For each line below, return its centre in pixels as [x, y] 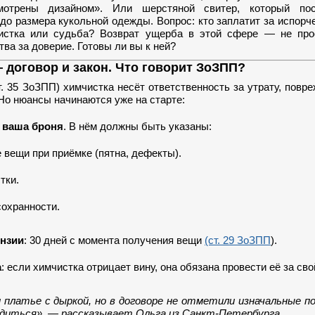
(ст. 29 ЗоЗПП [238, 240]
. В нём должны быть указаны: [137, 126]
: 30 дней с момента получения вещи [114, 240]
